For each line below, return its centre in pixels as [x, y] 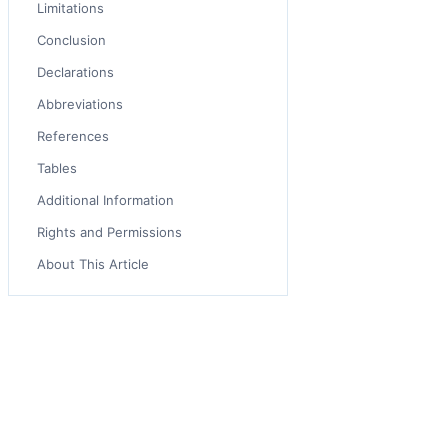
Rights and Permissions [109, 232]
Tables [57, 168]
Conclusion [71, 40]
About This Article [93, 264]
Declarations [75, 72]
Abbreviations [80, 104]
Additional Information [105, 200]
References [73, 136]
